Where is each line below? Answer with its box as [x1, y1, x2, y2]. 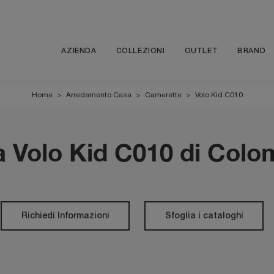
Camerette [144, 91, 182, 99]
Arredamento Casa [65, 91, 131, 99]
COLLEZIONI [116, 48, 165, 54]
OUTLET [184, 48, 218, 54]
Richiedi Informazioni [21, 212, 109, 220]
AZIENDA [61, 48, 97, 54]
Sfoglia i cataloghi [165, 212, 243, 220]
